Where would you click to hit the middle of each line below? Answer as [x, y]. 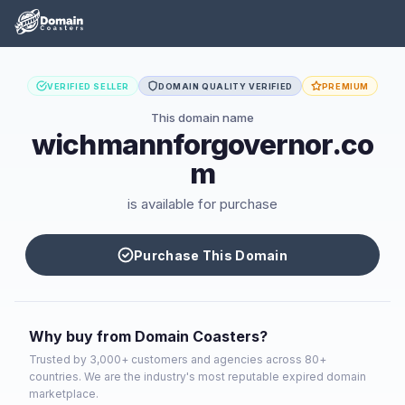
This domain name [202, 118]
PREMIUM [345, 86]
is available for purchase [202, 204]
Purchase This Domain [211, 255]
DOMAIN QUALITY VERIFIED [225, 86]
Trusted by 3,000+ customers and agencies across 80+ [178, 359]
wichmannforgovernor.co [202, 145]
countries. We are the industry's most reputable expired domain [198, 377]
